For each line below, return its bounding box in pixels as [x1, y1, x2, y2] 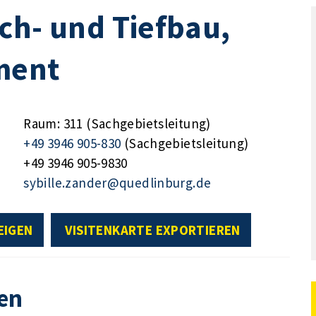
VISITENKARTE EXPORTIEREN [64, 221, 241, 238]
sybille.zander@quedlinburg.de [23, 174, 212, 191]
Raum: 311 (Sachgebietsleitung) [23, 114, 211, 132]
